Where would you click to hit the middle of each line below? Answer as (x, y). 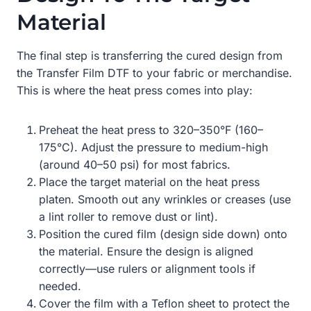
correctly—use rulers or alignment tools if (147, 268)
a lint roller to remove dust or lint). (128, 216)
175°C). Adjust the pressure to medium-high (153, 147)
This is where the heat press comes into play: (135, 90)
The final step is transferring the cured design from (150, 55)
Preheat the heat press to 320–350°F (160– (151, 129)
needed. (60, 286)
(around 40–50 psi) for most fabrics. (135, 164)
